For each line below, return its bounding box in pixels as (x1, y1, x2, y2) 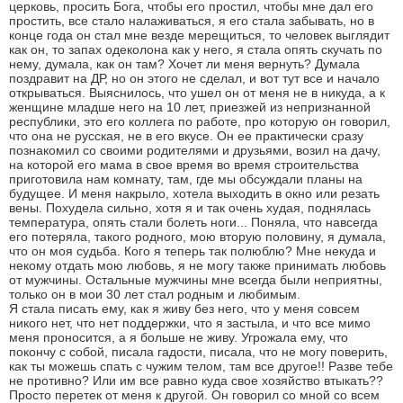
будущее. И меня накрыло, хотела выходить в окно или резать (9, 185, 380, 201)
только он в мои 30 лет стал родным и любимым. (9, 286, 300, 301)
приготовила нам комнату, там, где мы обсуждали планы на (9, 171, 363, 186)
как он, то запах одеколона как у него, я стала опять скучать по (9, 41, 382, 57)
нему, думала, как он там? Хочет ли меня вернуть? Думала (9, 56, 360, 71)
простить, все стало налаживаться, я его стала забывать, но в (9, 13, 374, 28)
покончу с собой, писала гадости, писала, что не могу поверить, (9, 344, 388, 359)
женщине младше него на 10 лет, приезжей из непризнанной (9, 99, 371, 114)
